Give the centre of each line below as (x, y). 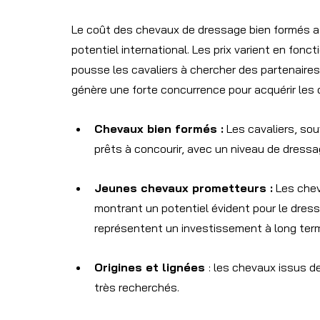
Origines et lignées (151, 267)
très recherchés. (137, 287)
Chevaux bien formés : (159, 129)
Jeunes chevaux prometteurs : (184, 188)
